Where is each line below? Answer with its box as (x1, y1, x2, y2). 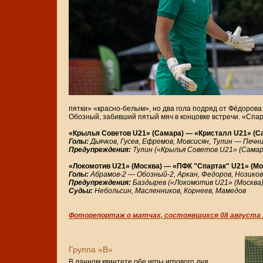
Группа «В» (69, 245, 113, 255)
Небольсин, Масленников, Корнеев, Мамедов (93, 187, 246, 195)
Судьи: (69, 187, 93, 195)
